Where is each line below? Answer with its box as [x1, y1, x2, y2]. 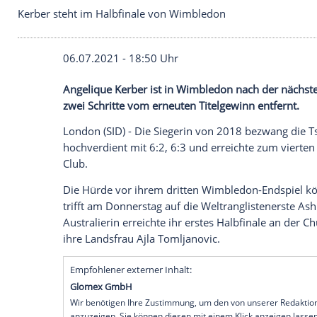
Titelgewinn [239, 248, 308, 266]
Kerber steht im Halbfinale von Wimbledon [21, 137, 272, 156]
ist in [177, 229, 213, 246]
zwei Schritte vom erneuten [76, 248, 240, 266]
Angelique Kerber [76, 229, 178, 246]
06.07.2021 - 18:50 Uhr [76, 190, 215, 208]
